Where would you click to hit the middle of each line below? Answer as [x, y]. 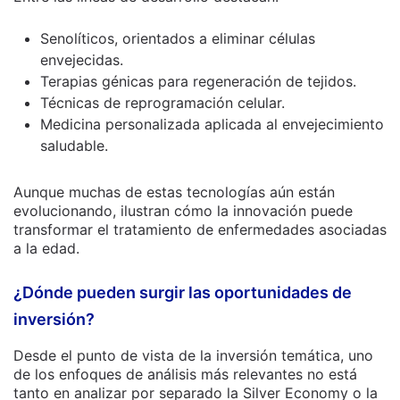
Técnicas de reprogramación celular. [162, 103]
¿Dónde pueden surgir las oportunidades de [183, 292]
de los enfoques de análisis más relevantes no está [185, 374]
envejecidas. [82, 60]
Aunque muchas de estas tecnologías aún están [174, 192]
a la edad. [46, 248]
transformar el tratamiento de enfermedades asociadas [200, 229]
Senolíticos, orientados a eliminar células [178, 38]
